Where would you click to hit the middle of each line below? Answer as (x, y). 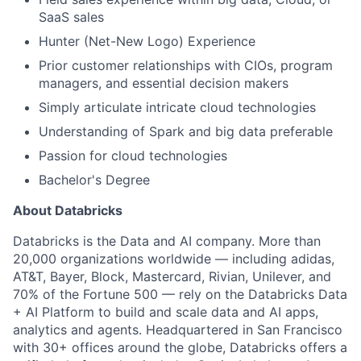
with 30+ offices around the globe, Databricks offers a (180, 347)
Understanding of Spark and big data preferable (186, 131)
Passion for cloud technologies (133, 156)
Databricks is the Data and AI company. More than (167, 241)
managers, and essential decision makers (164, 83)
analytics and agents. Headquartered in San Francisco (178, 330)
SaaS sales (71, 17)
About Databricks (68, 210)
